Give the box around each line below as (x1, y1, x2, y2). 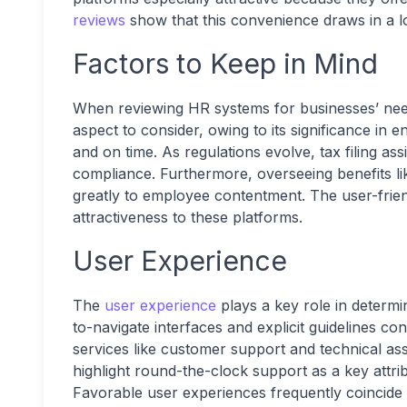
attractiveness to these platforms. (73, 208, 307, 226)
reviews (73, 11, 125, 29)
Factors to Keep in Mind (73, 47, 378, 80)
